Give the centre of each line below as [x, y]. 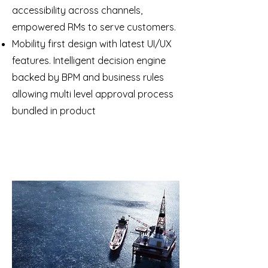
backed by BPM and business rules [88, 77]
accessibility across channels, [77, 10]
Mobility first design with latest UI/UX [92, 44]
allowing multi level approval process [93, 94]
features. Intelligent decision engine [89, 60]
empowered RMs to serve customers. [94, 27]
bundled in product [54, 111]
